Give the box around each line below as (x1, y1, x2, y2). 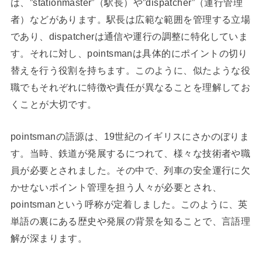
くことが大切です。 (10, 98, 97, 109)
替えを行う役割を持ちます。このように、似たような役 (10, 64, 251, 75)
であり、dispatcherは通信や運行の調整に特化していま (10, 30, 249, 42)
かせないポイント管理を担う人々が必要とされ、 (10, 182, 222, 193)
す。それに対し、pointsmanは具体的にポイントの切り (10, 47, 248, 58)
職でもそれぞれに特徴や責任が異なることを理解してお (10, 81, 251, 92)
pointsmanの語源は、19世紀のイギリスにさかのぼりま (10, 131, 250, 142)
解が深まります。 (10, 233, 88, 244)
